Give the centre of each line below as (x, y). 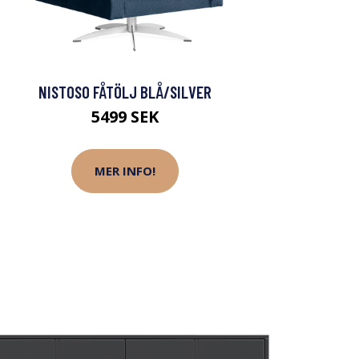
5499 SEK (125, 116)
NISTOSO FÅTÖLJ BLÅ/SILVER (125, 91)
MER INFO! (125, 171)
